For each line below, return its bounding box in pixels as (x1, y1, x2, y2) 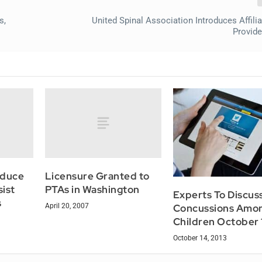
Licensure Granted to (44, 169, 150, 182)
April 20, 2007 (44, 201, 89, 210)
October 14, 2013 (173, 233, 227, 242)
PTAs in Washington (44, 182, 140, 196)
